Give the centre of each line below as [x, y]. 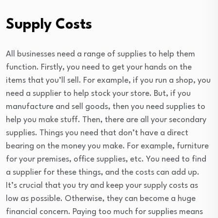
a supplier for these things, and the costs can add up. [103, 173]
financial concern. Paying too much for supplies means [104, 212]
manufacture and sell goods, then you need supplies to [106, 107]
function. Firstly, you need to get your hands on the [99, 67]
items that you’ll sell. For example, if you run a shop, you [108, 81]
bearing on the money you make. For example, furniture [107, 146]
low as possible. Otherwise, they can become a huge [101, 199]
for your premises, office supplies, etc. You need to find [106, 159]
